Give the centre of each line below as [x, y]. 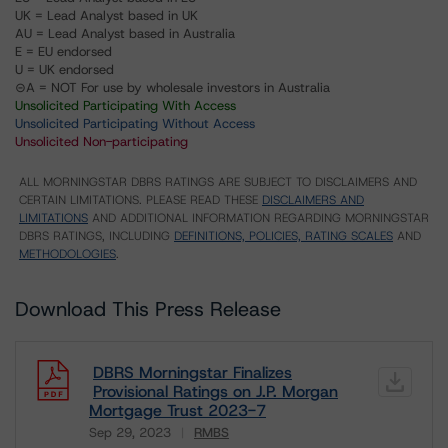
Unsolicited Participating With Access [125, 105]
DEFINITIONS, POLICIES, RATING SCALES [283, 236]
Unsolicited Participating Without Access [135, 123]
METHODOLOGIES [67, 254]
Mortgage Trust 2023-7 [177, 410]
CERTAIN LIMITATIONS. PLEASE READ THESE [140, 200]
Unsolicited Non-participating [101, 141]
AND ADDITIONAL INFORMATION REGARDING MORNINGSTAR [258, 218]
